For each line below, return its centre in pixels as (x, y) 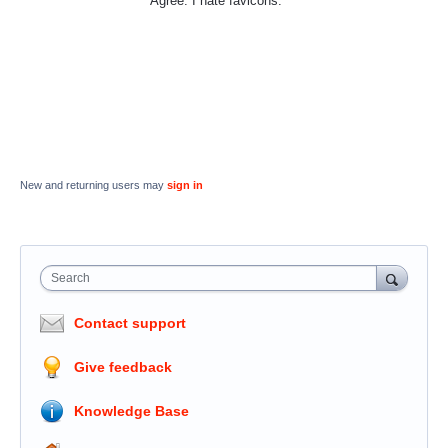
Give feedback (123, 367)
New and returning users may (93, 185)
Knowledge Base (131, 411)
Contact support (130, 323)
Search (70, 278)
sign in (185, 185)
